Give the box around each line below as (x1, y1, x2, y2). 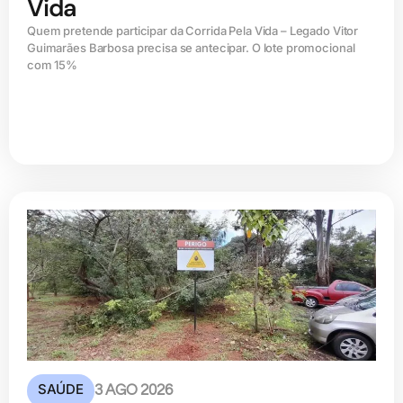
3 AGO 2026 (94, 382, 173, 399)
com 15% (27, 57, 78, 72)
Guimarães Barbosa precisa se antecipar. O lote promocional (27, 40, 355, 55)
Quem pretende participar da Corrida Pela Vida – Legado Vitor (27, 22, 359, 38)
